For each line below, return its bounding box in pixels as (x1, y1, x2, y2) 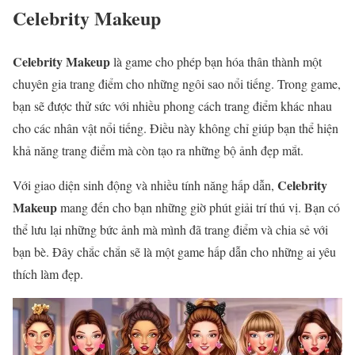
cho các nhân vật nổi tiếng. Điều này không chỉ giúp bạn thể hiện (13, 119, 338, 136)
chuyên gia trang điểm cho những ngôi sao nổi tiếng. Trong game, (13, 74, 341, 92)
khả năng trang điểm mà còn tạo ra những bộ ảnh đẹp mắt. (13, 141, 303, 158)
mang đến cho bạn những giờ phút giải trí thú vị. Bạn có (57, 198, 340, 216)
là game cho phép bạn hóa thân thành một (110, 52, 322, 70)
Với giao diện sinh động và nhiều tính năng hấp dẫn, (13, 176, 277, 193)
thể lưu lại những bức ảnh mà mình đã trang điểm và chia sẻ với (13, 220, 328, 238)
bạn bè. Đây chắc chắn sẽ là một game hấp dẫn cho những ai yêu (13, 242, 336, 260)
